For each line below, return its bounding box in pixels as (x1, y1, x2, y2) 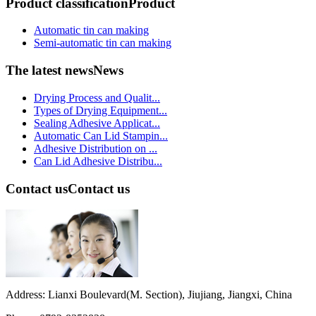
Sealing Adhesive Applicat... (34, 116, 160, 129)
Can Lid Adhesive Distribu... (34, 154, 162, 167)
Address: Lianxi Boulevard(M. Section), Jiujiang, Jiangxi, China (6, 288, 292, 301)
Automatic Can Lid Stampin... (34, 129, 168, 142)
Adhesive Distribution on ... (34, 142, 157, 154)
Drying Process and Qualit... (34, 91, 160, 104)
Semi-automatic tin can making (34, 37, 171, 49)
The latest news (6, 63, 93, 78)
